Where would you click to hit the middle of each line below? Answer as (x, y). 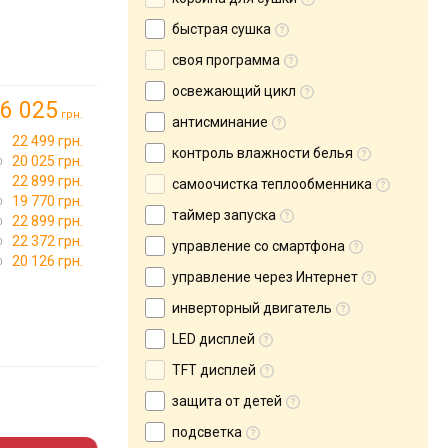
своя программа (226, 60)
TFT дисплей (214, 370)
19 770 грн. (47, 201)
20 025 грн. (47, 161)
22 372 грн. (47, 241)
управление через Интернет (265, 277)
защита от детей (227, 401)
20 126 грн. (47, 261)
